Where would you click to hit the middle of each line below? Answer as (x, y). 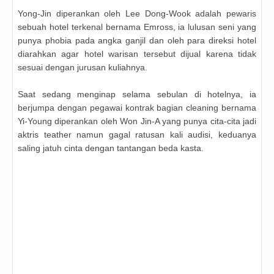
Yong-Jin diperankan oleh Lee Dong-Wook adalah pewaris (137, 14)
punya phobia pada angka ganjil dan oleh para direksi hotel (137, 41)
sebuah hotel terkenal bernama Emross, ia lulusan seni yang (137, 27)
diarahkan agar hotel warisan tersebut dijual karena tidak (137, 54)
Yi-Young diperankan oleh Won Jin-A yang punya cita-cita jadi (137, 121)
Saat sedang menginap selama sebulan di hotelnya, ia (137, 94)
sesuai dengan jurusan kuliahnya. (83, 68)
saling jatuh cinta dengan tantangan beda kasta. (111, 148)
